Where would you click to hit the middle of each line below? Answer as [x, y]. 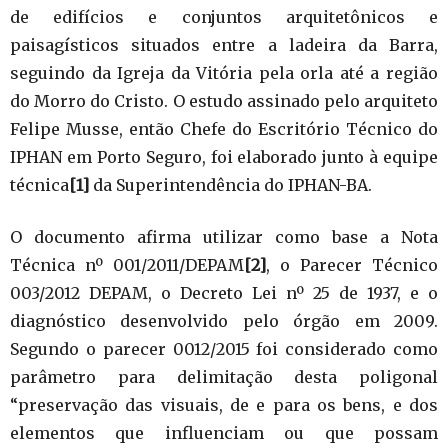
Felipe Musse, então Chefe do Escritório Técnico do [224, 128]
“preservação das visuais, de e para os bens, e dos [224, 404]
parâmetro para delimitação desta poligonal [224, 376]
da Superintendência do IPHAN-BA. [230, 184]
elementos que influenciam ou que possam [224, 432]
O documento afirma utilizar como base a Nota [224, 236]
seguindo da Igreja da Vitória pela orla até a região [224, 72]
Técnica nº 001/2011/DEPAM [127, 264]
